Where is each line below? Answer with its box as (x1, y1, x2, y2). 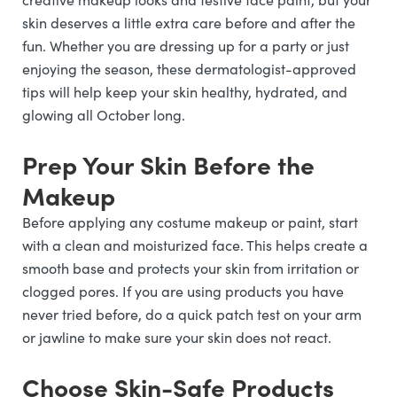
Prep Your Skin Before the (22, 147, 315, 181)
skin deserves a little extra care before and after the (22, 13, 355, 32)
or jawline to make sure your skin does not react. (22, 328, 331, 346)
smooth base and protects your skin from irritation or (22, 259, 359, 277)
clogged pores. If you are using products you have (22, 282, 344, 300)
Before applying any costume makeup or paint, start (22, 213, 358, 231)
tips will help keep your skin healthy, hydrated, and (22, 82, 347, 101)
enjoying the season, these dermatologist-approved (22, 59, 356, 78)
